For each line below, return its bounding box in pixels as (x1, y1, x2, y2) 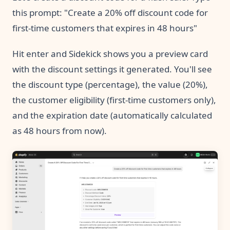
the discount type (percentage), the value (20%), (12, 78, 208, 90)
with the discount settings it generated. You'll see (12, 63, 212, 75)
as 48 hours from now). (12, 124, 107, 137)
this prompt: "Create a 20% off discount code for (12, 6, 208, 18)
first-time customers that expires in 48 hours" (12, 22, 197, 34)
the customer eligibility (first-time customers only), (12, 93, 216, 106)
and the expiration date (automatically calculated (12, 109, 212, 121)
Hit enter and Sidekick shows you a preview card (12, 47, 208, 60)
